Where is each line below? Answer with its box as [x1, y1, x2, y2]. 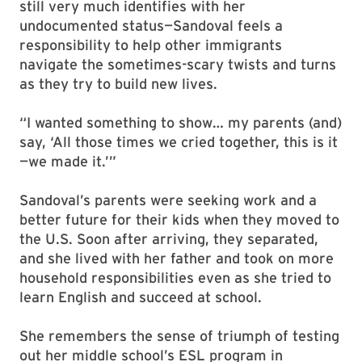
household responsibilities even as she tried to [19, 269, 331, 286]
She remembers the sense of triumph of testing [19, 327, 339, 344]
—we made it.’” [19, 153, 116, 170]
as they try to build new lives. [19, 75, 217, 92]
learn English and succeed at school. [19, 288, 262, 305]
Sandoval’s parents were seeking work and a [19, 192, 317, 208]
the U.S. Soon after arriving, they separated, [19, 230, 318, 247]
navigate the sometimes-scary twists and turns [19, 56, 336, 73]
